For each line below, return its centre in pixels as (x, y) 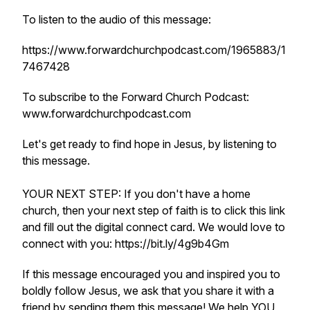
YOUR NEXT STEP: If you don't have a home (136, 194)
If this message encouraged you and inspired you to (151, 274)
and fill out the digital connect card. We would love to (154, 227)
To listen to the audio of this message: (117, 19)
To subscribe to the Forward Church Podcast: (136, 97)
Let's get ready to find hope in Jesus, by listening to (149, 144)
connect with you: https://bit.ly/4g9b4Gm (126, 244)
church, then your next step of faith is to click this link (154, 210)
